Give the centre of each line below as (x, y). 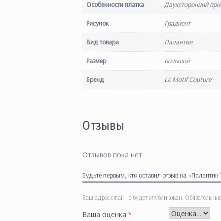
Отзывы (103, 126)
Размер (96, 60)
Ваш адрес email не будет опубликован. (133, 197)
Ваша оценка (105, 214)
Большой (177, 60)
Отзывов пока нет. (113, 154)
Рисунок (97, 23)
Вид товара (103, 42)
